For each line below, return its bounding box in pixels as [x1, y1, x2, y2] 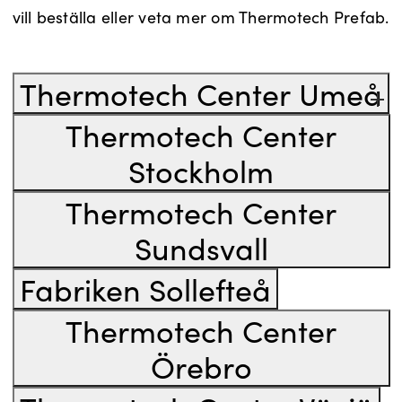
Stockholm [128, 150, 274, 192]
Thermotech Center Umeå [19, 73, 382, 115]
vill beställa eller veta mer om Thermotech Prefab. [12, 6, 389, 29]
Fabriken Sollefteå [19, 268, 271, 310]
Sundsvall [134, 227, 268, 269]
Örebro [150, 345, 252, 388]
